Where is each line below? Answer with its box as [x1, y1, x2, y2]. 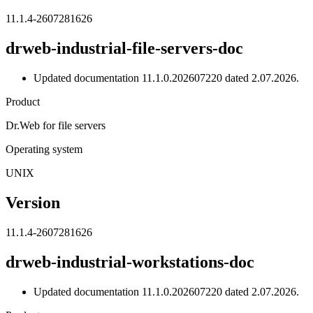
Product [6, 96, 40, 108]
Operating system [6, 143, 82, 156]
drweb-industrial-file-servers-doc [6, 39, 243, 58]
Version [6, 193, 60, 212]
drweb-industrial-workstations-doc [6, 252, 254, 271]
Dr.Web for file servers [6, 119, 105, 132]
